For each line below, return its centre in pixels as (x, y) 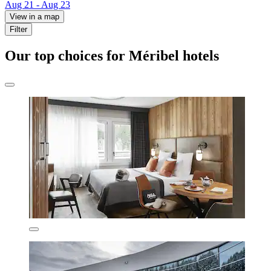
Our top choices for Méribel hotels (112, 56)
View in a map (34, 17)
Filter (18, 30)
